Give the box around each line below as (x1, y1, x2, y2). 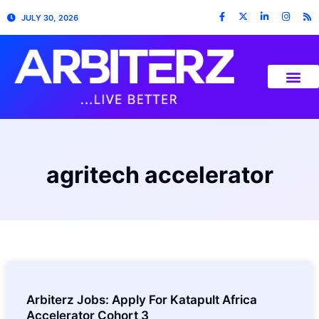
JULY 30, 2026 (21, 12, 79, 23)
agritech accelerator (46, 160, 273, 189)
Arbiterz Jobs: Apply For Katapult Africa (26, 292, 257, 307)
